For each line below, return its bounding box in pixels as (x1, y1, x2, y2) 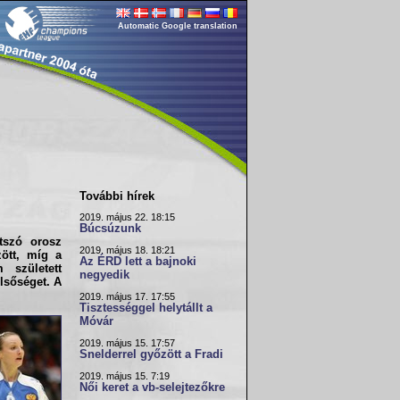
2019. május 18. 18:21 (79, 245, 175, 255)
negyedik (79, 269, 129, 281)
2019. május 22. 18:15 (79, 212, 175, 222)
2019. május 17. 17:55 (79, 291, 175, 302)
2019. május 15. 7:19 (79, 371, 170, 381)
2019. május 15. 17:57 (79, 337, 175, 348)
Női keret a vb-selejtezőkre (79, 381, 225, 394)
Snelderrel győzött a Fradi (79, 348, 223, 361)
